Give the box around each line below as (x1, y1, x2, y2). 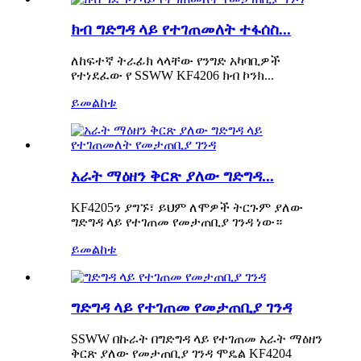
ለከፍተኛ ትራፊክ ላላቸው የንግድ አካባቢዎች (71, 54, 280, 68)
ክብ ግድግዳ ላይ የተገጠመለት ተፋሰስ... (71, 21, 291, 39)
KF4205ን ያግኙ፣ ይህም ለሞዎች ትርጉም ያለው (71, 200, 303, 214)
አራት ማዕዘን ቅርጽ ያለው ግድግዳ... (71, 167, 274, 185)
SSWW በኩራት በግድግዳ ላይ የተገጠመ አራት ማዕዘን (71, 331, 322, 346)
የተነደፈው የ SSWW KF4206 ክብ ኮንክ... (71, 68, 274, 83)
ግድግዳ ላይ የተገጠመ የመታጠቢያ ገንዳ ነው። (71, 214, 282, 229)
